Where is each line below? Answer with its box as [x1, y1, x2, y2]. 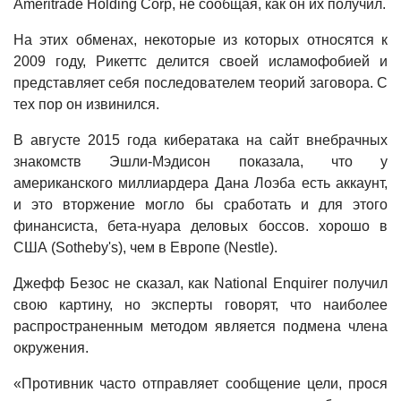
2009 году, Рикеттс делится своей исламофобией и [13, 54, 388, 69]
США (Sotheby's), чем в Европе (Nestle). [13, 240, 277, 255]
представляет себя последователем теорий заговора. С [13, 75, 388, 90]
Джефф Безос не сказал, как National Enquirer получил [13, 276, 388, 291]
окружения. [13, 340, 89, 355]
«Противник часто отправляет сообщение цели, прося [13, 376, 388, 391]
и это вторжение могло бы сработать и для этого [13, 197, 388, 212]
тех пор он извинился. [13, 97, 159, 112]
